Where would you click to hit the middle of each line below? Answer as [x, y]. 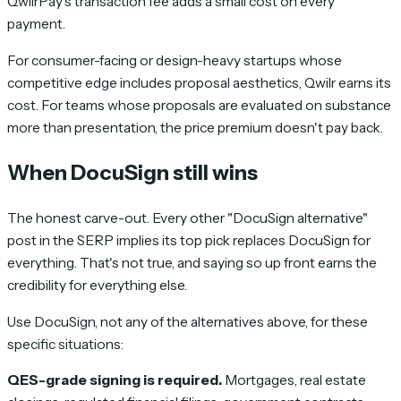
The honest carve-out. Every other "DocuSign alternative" [188, 218]
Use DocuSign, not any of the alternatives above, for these [188, 321]
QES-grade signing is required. [115, 380]
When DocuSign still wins [132, 172]
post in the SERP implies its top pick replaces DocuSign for [189, 241]
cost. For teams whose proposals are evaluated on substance [199, 105]
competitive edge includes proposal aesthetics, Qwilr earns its [199, 82]
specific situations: [65, 344]
